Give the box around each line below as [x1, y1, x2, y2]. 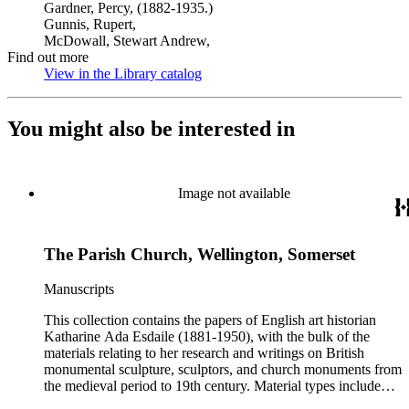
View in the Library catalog [44, 66, 202, 81]
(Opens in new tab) [202, 66, 312, 81]
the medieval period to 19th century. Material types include [44, 378, 381, 394]
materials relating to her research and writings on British [44, 345, 364, 362]
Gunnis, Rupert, [44, 16, 136, 32]
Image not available [177, 184, 290, 201]
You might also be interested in [7, 116, 295, 141]
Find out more [7, 49, 89, 65]
